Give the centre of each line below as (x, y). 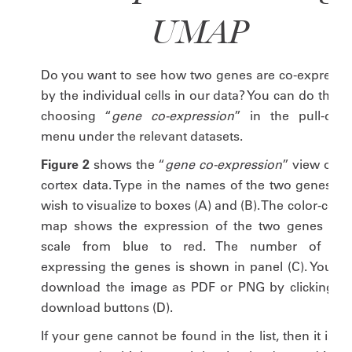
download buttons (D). (107, 307)
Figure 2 (66, 164)
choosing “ (77, 115)
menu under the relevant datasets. (142, 136)
